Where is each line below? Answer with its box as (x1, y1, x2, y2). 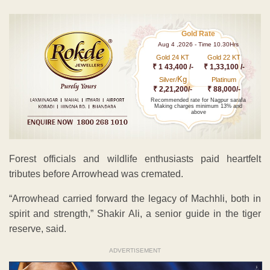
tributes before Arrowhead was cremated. (9, 169, 183, 180)
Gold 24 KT (156, 53, 190, 61)
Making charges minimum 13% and (154, 102, 243, 109)
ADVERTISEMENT (109, 247, 161, 254)
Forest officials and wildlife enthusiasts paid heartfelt (9, 154, 261, 165)
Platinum (212, 75, 237, 83)
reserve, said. (9, 224, 66, 234)
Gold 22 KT (207, 53, 241, 61)
